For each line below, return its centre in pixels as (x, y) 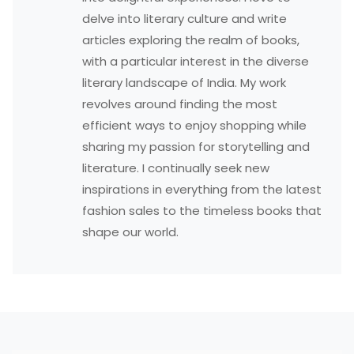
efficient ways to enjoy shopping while (195, 125)
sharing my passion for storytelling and (196, 147)
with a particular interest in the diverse (196, 61)
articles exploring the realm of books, (191, 40)
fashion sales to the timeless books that (202, 211)
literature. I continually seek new (176, 168)
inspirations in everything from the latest (202, 189)
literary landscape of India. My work (185, 83)
